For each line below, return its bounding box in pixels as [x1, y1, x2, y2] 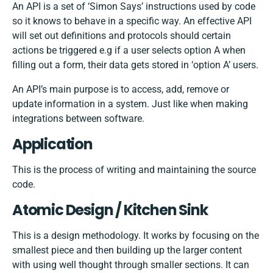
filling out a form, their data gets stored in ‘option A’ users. [12, 59, 258, 71]
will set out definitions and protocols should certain [12, 30, 231, 42]
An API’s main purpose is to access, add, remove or [12, 83, 229, 96]
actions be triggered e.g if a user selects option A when [12, 44, 246, 57]
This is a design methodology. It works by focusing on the [12, 230, 259, 242]
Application [12, 134, 93, 155]
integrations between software [12, 113, 142, 125]
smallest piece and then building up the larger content [12, 244, 242, 257]
